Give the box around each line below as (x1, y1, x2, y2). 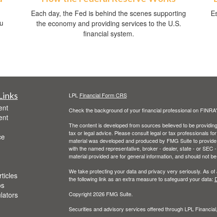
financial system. (83, 29, 134, 39)
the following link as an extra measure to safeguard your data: (68, 175, 215, 183)
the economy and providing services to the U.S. (36, 18, 181, 29)
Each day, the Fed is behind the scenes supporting (31, 8, 186, 18)
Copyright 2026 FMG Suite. (68, 190, 133, 198)
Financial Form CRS (79, 91, 127, 99)
